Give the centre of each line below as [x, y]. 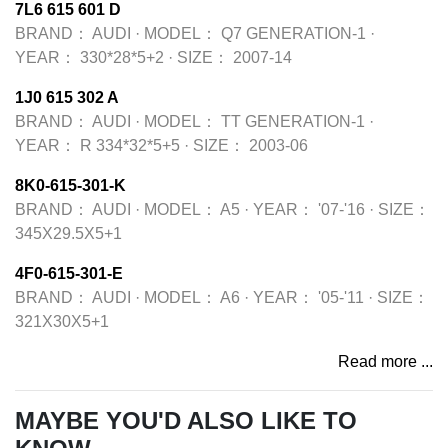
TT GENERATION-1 [293, 121]
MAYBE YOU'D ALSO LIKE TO [186, 420]
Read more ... [385, 361]
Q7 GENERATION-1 [293, 33]
